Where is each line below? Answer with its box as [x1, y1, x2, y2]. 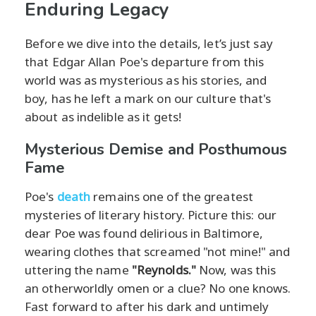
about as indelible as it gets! [25, 108, 182, 125]
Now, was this [195, 261, 276, 278]
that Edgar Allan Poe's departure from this [25, 53, 265, 70]
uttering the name [25, 261, 132, 278]
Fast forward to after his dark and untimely [25, 298, 269, 315]
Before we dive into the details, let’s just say [25, 35, 273, 51]
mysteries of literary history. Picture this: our [25, 206, 276, 223]
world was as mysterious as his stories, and [25, 71, 267, 88]
